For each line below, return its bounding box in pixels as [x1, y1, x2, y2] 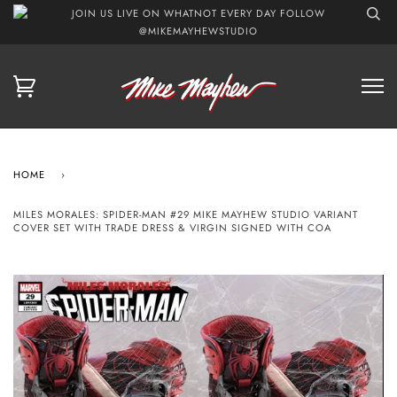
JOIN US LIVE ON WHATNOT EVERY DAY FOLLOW [72, 6, 325, 20]
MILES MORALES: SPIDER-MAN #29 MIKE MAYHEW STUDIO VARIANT [13, 206, 358, 222]
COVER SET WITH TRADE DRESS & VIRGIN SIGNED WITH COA [13, 220, 331, 235]
